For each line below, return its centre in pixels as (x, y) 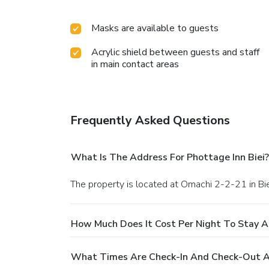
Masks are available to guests (155, 29)
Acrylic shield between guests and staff (175, 53)
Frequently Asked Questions (150, 121)
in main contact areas (135, 65)
